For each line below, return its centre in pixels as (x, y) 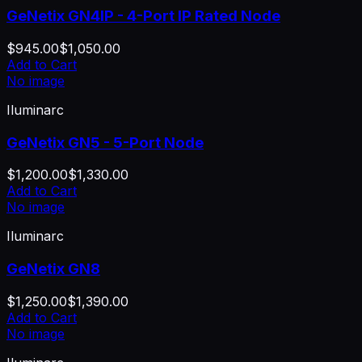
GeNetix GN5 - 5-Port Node (105, 142)
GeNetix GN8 (53, 269)
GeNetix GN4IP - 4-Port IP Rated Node (143, 16)
